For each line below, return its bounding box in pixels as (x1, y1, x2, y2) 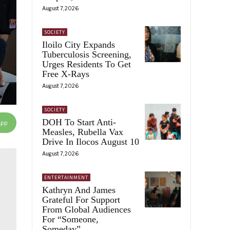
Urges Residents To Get (42, 59, 131, 69)
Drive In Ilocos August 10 (42, 136, 139, 147)
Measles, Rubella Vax (42, 126, 123, 137)
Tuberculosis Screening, (42, 49, 131, 60)
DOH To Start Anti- (42, 117, 116, 127)
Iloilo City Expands (42, 39, 115, 50)
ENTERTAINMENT (44, 174, 88, 181)
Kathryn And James (42, 184, 116, 195)
